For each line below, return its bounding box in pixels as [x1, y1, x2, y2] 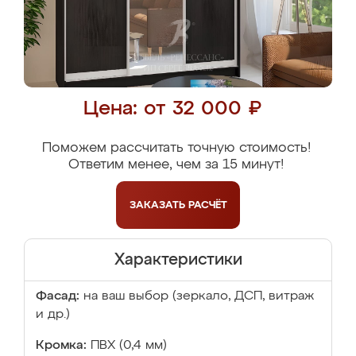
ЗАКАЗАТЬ [129, 199, 188, 211]
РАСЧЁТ [188, 199, 227, 211]
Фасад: [36, 290, 79, 303]
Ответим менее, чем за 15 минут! [68, 158, 284, 172]
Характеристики [114, 252, 242, 268]
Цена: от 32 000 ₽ [83, 99, 261, 119]
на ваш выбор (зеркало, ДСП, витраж [83, 290, 314, 303]
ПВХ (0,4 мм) [91, 339, 167, 352]
